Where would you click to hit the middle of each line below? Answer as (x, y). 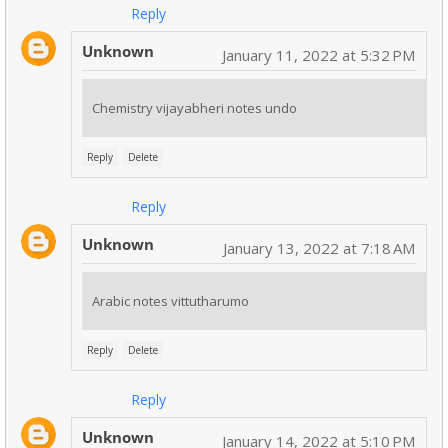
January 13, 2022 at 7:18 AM (319, 248)
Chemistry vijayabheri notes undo (194, 108)
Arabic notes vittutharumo (170, 301)
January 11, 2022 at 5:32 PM (318, 55)
